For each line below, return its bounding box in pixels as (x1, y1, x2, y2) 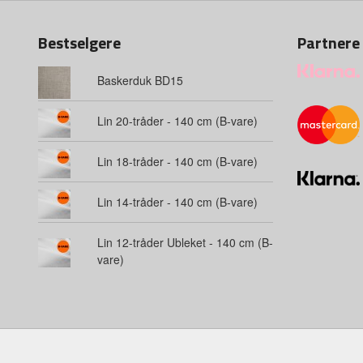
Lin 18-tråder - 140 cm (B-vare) (96, 152, 258, 169)
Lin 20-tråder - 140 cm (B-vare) (96, 112, 258, 129)
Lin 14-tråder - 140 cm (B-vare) (96, 193, 258, 210)
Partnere (297, 29, 360, 55)
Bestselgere (38, 29, 121, 55)
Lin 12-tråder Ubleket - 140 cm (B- (96, 233, 273, 250)
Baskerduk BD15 (96, 71, 183, 88)
